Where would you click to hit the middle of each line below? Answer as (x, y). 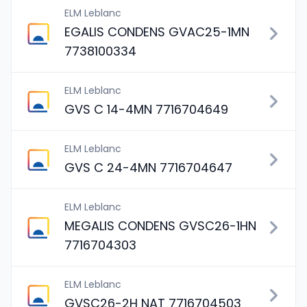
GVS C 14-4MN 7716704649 (146, 109)
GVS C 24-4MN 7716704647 (148, 168)
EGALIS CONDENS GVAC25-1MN (157, 32)
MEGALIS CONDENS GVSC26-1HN (160, 226)
